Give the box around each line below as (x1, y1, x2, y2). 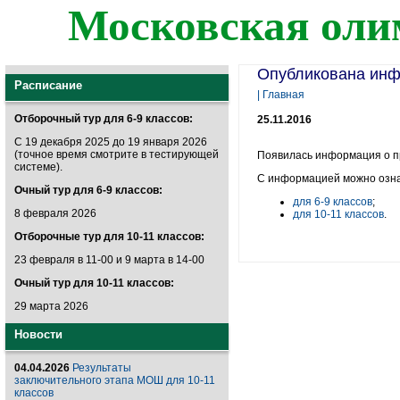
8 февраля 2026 (14, 207, 96, 220)
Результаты (72, 362, 131, 374)
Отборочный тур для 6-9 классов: (14, 112, 193, 125)
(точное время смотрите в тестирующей (14, 148, 219, 161)
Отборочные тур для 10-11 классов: (14, 230, 204, 243)
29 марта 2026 (14, 300, 88, 312)
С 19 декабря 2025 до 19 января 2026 (14, 136, 207, 148)
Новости (14, 328, 62, 341)
